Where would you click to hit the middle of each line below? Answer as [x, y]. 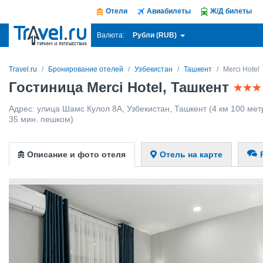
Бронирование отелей [86, 69]
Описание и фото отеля [76, 154]
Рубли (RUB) [156, 35]
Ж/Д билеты [231, 11]
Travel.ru [23, 69]
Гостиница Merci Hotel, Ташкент [121, 87]
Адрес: [23, 109]
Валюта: [111, 36]
